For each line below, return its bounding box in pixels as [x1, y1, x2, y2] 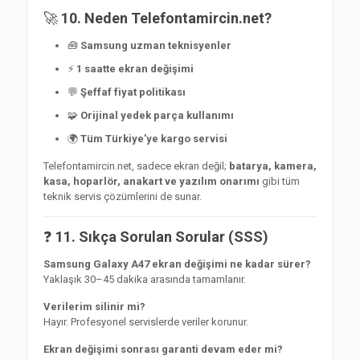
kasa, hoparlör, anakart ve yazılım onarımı [43, 175, 260, 188]
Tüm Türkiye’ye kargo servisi [80, 133, 227, 145]
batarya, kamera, [229, 160, 317, 173]
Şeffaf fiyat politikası [80, 86, 186, 99]
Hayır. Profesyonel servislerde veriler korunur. [43, 316, 248, 329]
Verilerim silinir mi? [43, 301, 145, 313]
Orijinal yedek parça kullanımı [80, 109, 234, 122]
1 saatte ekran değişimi [76, 63, 194, 76]
